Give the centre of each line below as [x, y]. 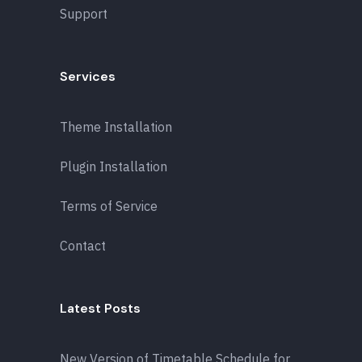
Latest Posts [100, 308]
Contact [83, 245]
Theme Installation [116, 126]
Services [88, 76]
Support [84, 13]
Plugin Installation [114, 166]
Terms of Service [109, 206]
